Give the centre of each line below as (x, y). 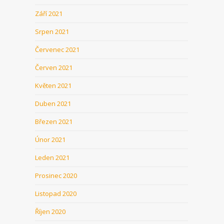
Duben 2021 (53, 103)
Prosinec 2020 (56, 175)
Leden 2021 (52, 157)
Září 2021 (49, 13)
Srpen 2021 (52, 31)
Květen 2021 (53, 85)
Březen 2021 (54, 121)
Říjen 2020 (50, 211)
